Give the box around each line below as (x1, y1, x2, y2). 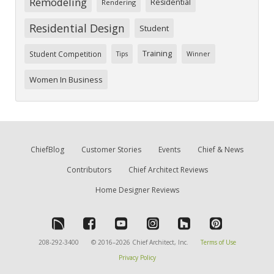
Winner (187, 49, 210, 58)
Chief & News (198, 144, 243, 155)
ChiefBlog (31, 144, 64, 155)
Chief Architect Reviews (128, 164, 208, 175)
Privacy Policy (119, 253, 157, 262)
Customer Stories (81, 144, 141, 155)
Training (143, 48, 172, 59)
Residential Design (29, 20, 125, 35)
